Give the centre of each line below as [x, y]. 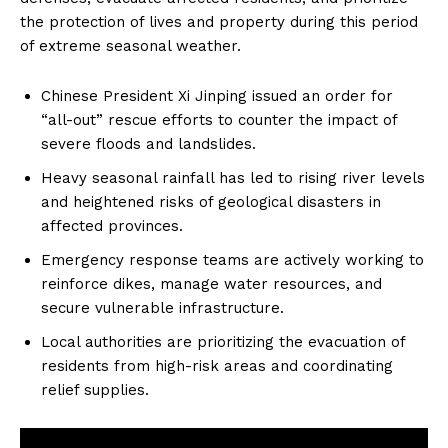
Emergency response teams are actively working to [232, 259]
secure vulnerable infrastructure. [162, 307]
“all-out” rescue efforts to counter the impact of [219, 119]
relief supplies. [95, 389]
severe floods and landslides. [148, 143]
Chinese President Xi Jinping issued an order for [217, 95]
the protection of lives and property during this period [219, 21]
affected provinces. [112, 225]
